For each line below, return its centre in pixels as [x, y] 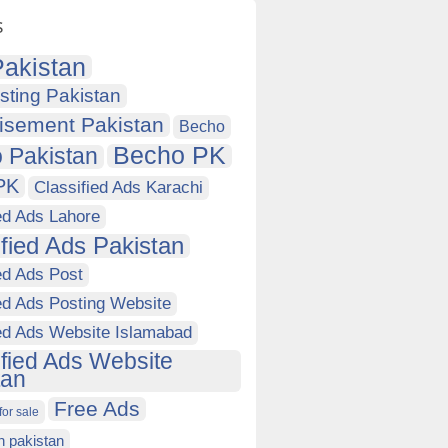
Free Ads [97, 408]
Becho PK [169, 155]
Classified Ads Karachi [118, 187]
